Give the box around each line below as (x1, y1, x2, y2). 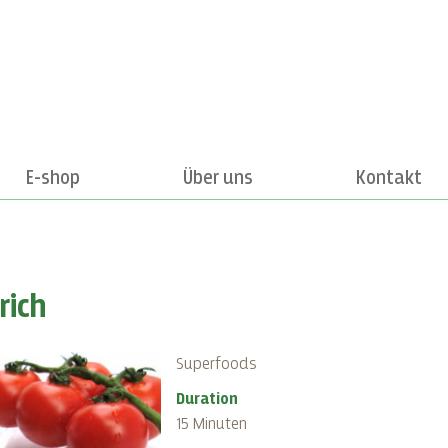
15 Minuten (175, 416, 247, 433)
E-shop (26, 168, 80, 188)
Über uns (183, 168, 253, 188)
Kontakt (356, 168, 422, 188)
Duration (175, 391, 238, 408)
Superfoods (175, 356, 257, 373)
